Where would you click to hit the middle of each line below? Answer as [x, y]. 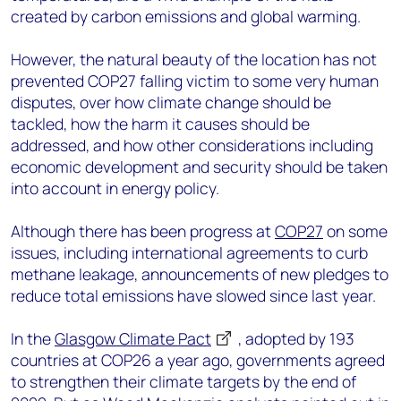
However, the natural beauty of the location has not [194, 59]
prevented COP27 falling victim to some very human [195, 81]
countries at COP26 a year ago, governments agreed [198, 360]
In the [33, 338]
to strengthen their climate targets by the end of [183, 381]
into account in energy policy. [115, 188]
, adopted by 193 [296, 338]
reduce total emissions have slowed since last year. [193, 295]
